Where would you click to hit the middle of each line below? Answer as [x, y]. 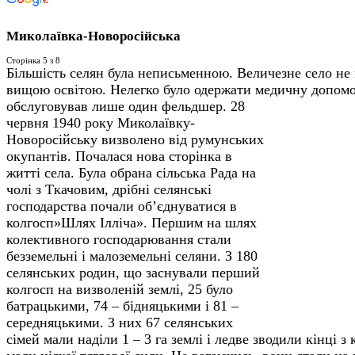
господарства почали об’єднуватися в [122, 206]
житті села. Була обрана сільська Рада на [131, 172]
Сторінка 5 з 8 [33, 60]
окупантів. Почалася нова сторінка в [119, 156]
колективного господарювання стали [119, 239]
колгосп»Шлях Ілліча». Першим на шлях [132, 222]
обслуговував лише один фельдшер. [118, 106]
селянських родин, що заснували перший [133, 272]
